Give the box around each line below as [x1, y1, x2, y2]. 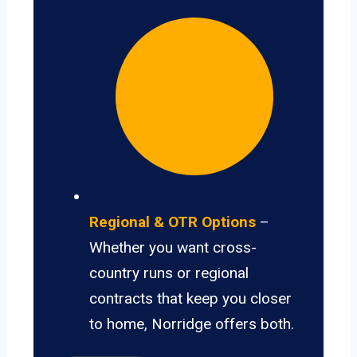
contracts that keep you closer [89, 289, 292, 308]
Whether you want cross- [89, 238, 257, 257]
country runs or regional [89, 264, 249, 283]
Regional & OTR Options [89, 213, 256, 232]
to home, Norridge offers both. [89, 315, 294, 334]
